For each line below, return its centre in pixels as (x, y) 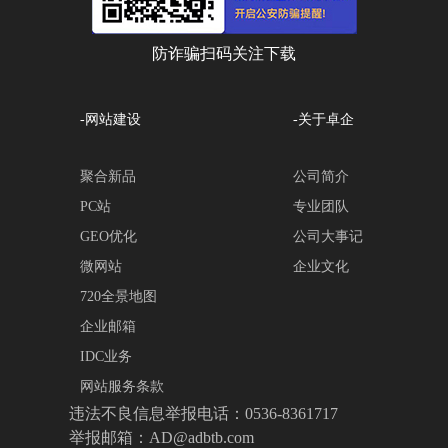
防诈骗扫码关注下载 (224, 54)
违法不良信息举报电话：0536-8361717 (204, 414)
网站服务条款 (122, 387)
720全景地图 (119, 297)
